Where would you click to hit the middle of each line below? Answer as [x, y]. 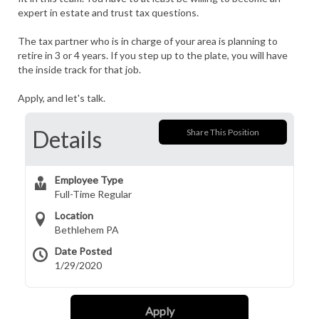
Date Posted [83, 251]
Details [67, 139]
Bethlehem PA [87, 230]
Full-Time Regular [93, 194]
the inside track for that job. [79, 69]
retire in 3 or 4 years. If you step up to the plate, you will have [153, 55]
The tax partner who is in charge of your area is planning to [148, 41]
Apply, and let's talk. [62, 98]
